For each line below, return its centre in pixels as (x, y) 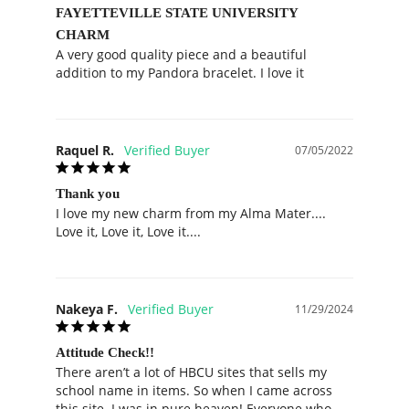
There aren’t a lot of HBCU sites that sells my (191, 372)
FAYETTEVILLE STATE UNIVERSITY (177, 12)
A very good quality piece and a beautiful (181, 54)
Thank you (88, 193)
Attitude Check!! (105, 352)
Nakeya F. (87, 309)
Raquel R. (85, 150)
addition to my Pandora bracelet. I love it (180, 72)
